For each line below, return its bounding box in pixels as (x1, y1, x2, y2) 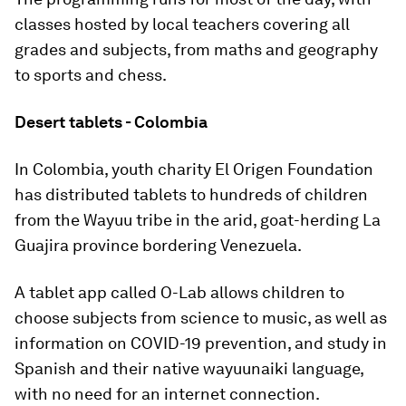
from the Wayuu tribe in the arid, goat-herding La (14, 210, 381, 229)
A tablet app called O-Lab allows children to (14, 283, 344, 302)
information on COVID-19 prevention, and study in (14, 333, 387, 353)
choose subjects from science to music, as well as (14, 308, 387, 327)
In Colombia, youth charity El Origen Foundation (14, 159, 373, 179)
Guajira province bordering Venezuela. (14, 236, 302, 255)
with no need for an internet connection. (14, 384, 320, 403)
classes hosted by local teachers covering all (14, 14, 350, 34)
